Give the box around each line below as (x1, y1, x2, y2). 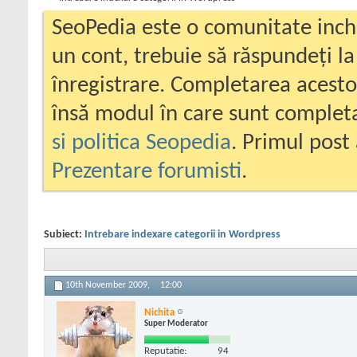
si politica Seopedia (52, 131, 231, 155)
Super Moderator (144, 319, 208, 328)
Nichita (144, 307, 175, 318)
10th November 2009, (65, 280, 152, 291)
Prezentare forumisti (52, 160, 241, 183)
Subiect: (44, 229, 84, 241)
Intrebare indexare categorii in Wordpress (84, 229, 280, 241)
